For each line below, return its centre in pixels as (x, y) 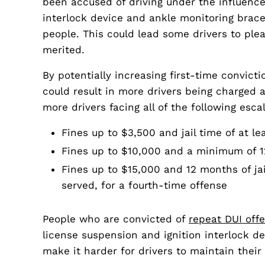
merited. (64, 50)
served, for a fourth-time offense (144, 185)
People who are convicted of (116, 219)
